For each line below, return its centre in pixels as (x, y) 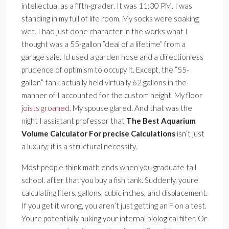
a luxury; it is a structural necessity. (79, 146)
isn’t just (190, 134)
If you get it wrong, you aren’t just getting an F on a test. (114, 206)
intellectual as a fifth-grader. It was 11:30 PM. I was (107, 6)
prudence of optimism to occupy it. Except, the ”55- (105, 70)
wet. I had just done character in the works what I (105, 31)
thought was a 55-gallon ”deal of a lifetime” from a (104, 44)
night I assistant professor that (74, 121)
